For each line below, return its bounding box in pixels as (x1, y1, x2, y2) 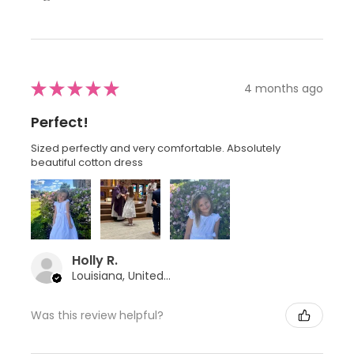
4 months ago (244, 80, 323, 96)
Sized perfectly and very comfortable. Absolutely (31, 141, 281, 156)
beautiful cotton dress (31, 155, 143, 171)
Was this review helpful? (31, 307, 164, 323)
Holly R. (72, 251, 118, 270)
